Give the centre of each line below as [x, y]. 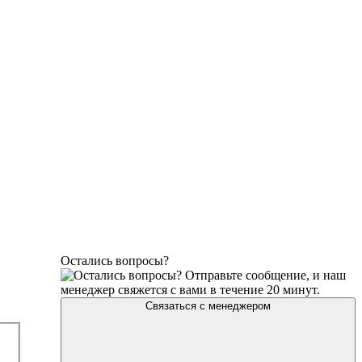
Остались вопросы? [115, 261]
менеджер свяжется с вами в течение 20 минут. [191, 290]
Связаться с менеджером [208, 306]
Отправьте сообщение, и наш [266, 275]
